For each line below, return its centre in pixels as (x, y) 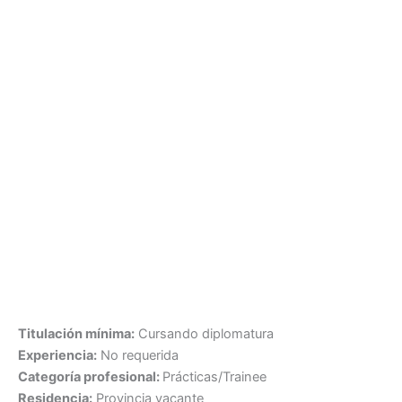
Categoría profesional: (90, 376)
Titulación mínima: (76, 333)
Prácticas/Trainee (214, 376)
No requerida (138, 355)
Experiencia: (57, 355)
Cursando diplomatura (204, 333)
